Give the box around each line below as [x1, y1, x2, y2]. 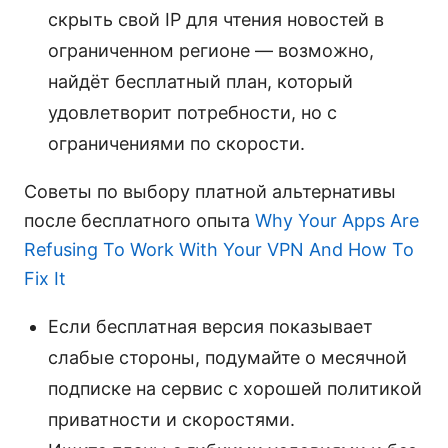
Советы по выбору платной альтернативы [24, 180, 396, 202]
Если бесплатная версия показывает [48, 315, 373, 337]
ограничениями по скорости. [48, 132, 305, 154]
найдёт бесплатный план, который [48, 70, 353, 92]
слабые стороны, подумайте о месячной [48, 346, 407, 368]
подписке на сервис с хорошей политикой [48, 377, 422, 399]
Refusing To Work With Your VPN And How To [24, 238, 414, 260]
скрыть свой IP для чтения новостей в [48, 8, 384, 30]
